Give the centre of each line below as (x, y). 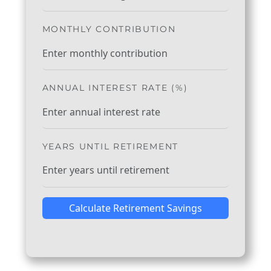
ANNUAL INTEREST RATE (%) (115, 88)
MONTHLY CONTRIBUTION (109, 29)
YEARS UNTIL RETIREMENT (110, 146)
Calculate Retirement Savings (135, 208)
